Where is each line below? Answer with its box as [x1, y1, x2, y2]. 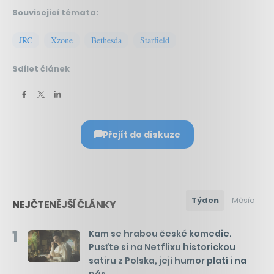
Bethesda [91, 34, 122, 46]
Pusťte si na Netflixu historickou [89, 240, 235, 253]
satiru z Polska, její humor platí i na [89, 254, 246, 267]
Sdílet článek [12, 62, 70, 75]
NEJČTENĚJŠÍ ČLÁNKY [12, 197, 116, 212]
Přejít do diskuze [102, 128, 180, 141]
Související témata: [12, 6, 98, 18]
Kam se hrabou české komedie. [89, 227, 232, 240]
